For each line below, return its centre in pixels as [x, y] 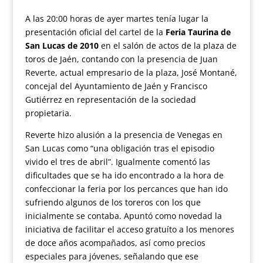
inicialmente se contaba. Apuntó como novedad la [123, 216]
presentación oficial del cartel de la [95, 32]
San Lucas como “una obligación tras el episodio [119, 148]
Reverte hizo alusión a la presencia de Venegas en [124, 135]
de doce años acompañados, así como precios [115, 243]
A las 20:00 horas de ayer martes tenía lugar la [117, 18]
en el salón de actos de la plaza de [168, 45]
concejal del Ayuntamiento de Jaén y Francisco [116, 86]
